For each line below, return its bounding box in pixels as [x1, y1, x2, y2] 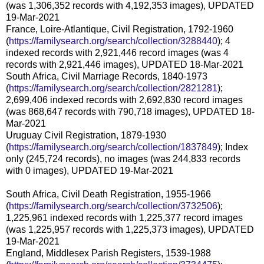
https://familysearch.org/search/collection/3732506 [9, 200, 217, 211]
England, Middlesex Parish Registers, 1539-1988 [6, 247, 211, 258]
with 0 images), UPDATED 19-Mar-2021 [6, 165, 173, 176]
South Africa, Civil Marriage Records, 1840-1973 [6, 71, 207, 81]
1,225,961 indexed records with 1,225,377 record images [6, 212, 243, 223]
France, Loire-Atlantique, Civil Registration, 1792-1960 [6, 24, 233, 34]
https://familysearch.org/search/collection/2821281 [9, 82, 217, 93]
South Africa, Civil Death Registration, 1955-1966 [6, 189, 211, 199]
